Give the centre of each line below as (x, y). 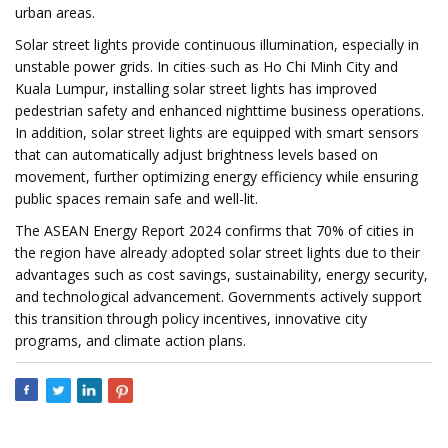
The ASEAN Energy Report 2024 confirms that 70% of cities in (214, 230)
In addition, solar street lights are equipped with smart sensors (217, 132)
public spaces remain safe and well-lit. (136, 198)
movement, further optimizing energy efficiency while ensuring (216, 176)
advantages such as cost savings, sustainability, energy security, (221, 274)
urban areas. (55, 12)
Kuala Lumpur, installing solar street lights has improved (196, 88)
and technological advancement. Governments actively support (218, 296)
